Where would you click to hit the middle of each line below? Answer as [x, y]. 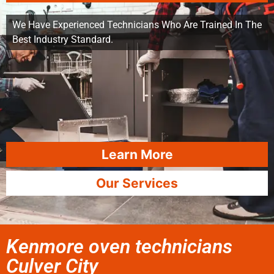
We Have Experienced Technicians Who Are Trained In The [137, 25]
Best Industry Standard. [63, 39]
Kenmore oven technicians [119, 246]
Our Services [137, 183]
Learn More [137, 154]
